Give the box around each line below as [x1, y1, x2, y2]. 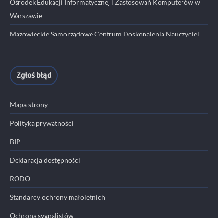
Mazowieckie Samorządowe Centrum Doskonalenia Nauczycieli [10, 29, 201, 38]
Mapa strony [10, 100, 48, 109]
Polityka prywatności [10, 118, 73, 127]
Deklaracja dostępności [10, 155, 80, 164]
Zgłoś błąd [17, 71, 51, 81]
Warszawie [10, 11, 42, 19]
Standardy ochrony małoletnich [10, 192, 105, 201]
